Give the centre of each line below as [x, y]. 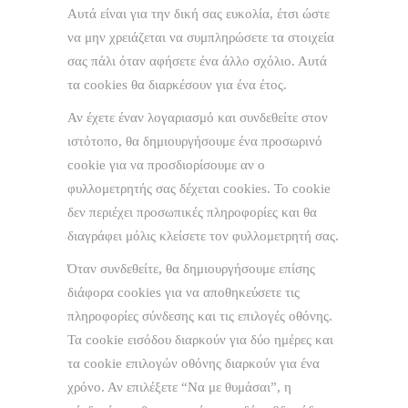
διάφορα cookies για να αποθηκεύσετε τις [184, 293]
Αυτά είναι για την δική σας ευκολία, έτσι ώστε [199, 14]
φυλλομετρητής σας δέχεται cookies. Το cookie [199, 189]
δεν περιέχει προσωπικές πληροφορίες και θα [192, 213]
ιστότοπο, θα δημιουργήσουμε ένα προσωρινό [195, 142]
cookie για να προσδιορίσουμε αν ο [166, 165]
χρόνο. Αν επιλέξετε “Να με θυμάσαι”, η [179, 388]
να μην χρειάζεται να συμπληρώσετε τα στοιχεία [201, 38]
